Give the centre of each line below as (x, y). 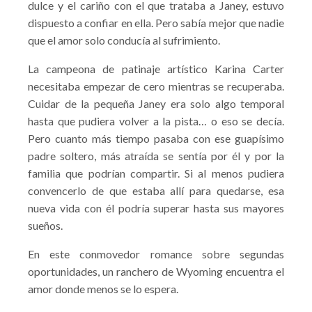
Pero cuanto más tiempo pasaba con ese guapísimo (156, 138)
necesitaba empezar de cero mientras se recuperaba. (156, 86)
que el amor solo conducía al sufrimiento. (124, 40)
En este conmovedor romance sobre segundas (156, 254)
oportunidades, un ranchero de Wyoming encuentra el (156, 271)
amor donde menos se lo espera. (103, 289)
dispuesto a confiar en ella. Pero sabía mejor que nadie (156, 23)
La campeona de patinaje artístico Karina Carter (156, 69)
